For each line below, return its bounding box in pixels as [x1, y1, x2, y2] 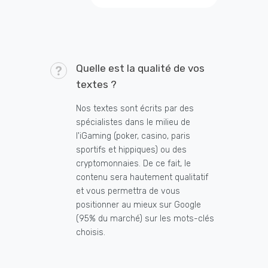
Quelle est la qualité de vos [76, 62, 205, 75]
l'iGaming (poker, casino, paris [76, 131, 190, 142]
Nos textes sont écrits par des [76, 103, 194, 114]
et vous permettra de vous [76, 186, 180, 197]
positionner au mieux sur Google [76, 200, 201, 211]
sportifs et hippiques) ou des [76, 145, 187, 156]
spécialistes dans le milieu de [76, 117, 190, 128]
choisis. [76, 227, 105, 238]
